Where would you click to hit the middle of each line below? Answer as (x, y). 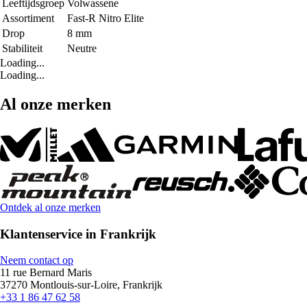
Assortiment (28, 19)
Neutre (82, 49)
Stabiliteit (22, 49)
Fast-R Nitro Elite (106, 19)
